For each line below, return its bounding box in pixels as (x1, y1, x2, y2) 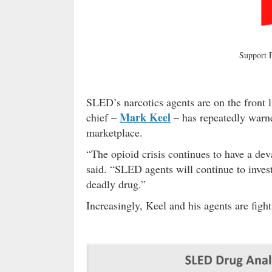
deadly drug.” (86, 177, 146, 192)
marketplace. (86, 125, 143, 140)
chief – (86, 110, 120, 125)
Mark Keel (120, 109, 171, 126)
